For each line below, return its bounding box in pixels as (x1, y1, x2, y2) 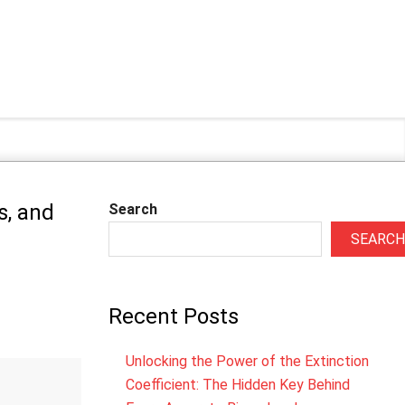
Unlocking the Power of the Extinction (125, 353, 369, 370)
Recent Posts (108, 304, 239, 329)
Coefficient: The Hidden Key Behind (125, 376, 350, 393)
